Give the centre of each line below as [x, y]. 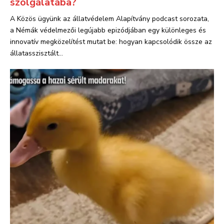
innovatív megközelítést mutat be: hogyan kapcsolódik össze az [111, 42]
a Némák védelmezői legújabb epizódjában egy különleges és [108, 30]
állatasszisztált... [36, 53]
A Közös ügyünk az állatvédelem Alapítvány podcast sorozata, [109, 19]
